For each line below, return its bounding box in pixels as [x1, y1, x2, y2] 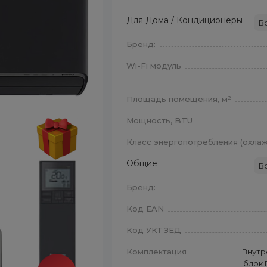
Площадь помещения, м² [126, 94, 232, 104]
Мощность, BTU [126, 116, 193, 125]
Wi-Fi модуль [126, 61, 182, 70]
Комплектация [126, 247, 187, 256]
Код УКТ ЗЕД [126, 225, 182, 235]
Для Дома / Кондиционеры [126, 15, 243, 26]
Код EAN [126, 204, 164, 213]
